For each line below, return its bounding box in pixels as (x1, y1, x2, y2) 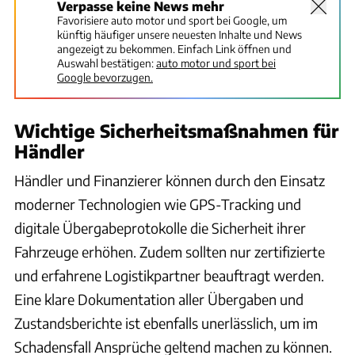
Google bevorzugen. (57, 70, 153, 84)
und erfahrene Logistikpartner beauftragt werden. (14, 265, 324, 284)
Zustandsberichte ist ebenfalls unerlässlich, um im (14, 313, 318, 332)
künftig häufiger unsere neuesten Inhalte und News (57, 27, 302, 41)
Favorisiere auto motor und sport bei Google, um (57, 13, 287, 27)
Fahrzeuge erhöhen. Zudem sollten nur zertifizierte (14, 242, 325, 261)
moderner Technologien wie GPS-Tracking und (14, 194, 301, 213)
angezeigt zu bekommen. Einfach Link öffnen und (57, 41, 292, 55)
